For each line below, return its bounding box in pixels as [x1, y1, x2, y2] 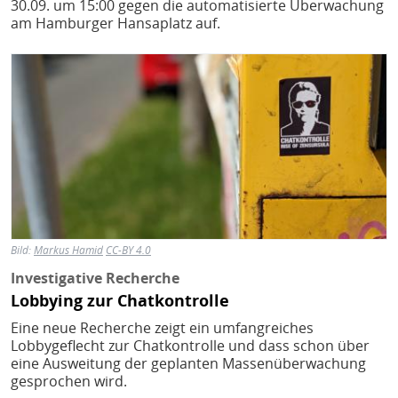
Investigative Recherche [11, 267, 179, 288]
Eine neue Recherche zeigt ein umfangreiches [11, 318, 314, 338]
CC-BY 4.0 [106, 242, 151, 258]
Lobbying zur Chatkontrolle [11, 290, 229, 312]
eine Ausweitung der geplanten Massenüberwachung [11, 354, 366, 374]
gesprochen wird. [11, 371, 127, 392]
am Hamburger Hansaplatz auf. [11, 13, 220, 34]
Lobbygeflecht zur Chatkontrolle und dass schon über [11, 336, 370, 356]
